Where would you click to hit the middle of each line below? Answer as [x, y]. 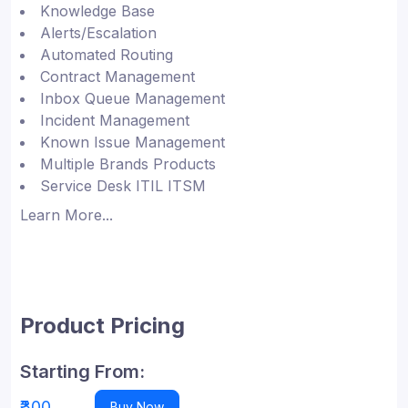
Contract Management [117, 76]
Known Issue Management [133, 142]
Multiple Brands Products [128, 163]
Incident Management [115, 120]
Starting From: [82, 371]
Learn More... [66, 214]
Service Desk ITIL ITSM [123, 185]
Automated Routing [107, 54]
